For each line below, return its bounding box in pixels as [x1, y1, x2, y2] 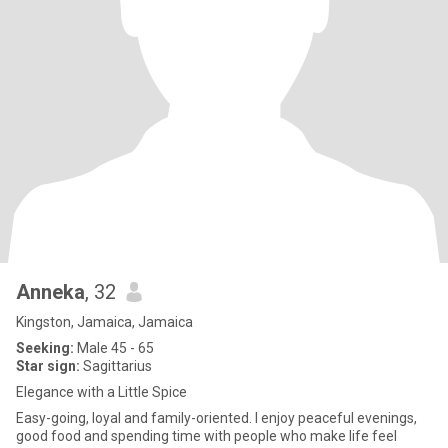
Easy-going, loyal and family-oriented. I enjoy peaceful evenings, [16, 410, 417, 426]
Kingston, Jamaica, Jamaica [16, 314, 193, 330]
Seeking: [16, 340, 74, 356]
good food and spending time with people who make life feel [16, 428, 397, 444]
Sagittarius [80, 358, 152, 374]
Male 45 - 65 [74, 340, 154, 356]
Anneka [16, 280, 85, 304]
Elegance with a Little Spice [16, 384, 187, 400]
